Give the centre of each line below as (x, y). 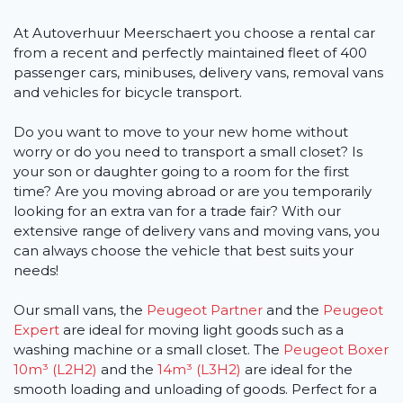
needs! (38, 271)
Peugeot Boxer (336, 350)
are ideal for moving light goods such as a (201, 330)
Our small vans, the (80, 310)
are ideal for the (297, 370)
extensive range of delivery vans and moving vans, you (197, 231)
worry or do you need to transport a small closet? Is (188, 152)
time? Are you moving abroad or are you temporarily (193, 192)
